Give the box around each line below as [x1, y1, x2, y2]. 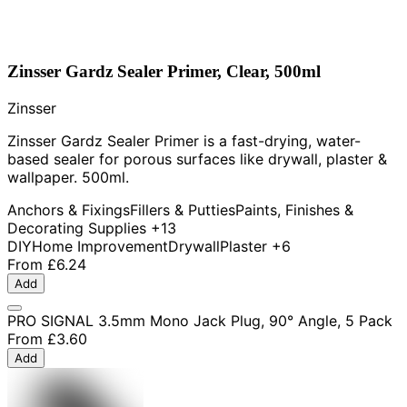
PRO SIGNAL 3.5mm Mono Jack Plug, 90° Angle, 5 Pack [7, 311, 392, 330]
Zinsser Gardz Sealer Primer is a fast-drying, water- [7, 131, 361, 150]
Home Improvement [32, 236, 168, 255]
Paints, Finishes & [235, 200, 353, 219]
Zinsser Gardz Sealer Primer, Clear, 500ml [7, 62, 321, 82]
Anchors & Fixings [7, 200, 130, 219]
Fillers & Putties [130, 200, 235, 219]
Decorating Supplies [7, 218, 146, 237]
